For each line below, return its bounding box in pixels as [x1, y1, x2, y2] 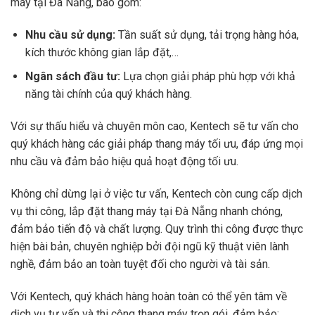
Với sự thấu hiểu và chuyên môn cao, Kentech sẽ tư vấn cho [11, 120, 299, 134]
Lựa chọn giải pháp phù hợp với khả [120, 70, 295, 84]
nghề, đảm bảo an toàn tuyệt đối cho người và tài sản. [11, 257, 270, 271]
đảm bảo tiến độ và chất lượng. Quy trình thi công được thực [11, 222, 303, 236]
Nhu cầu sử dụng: [25, 27, 115, 41]
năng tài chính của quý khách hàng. [25, 87, 192, 101]
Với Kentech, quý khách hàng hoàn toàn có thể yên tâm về [11, 289, 287, 303]
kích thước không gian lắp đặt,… [25, 45, 179, 59]
